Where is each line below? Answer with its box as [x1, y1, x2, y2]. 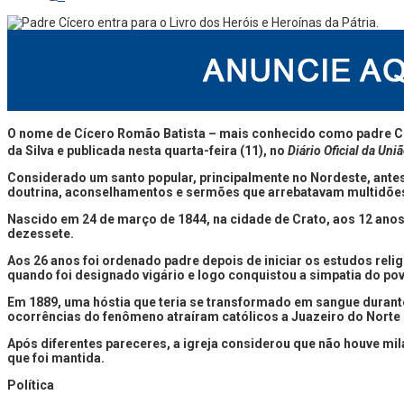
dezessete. [7, 225, 74, 241]
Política [7, 377, 54, 392]
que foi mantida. [7, 350, 105, 365]
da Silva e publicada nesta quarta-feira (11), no [7, 142, 288, 158]
